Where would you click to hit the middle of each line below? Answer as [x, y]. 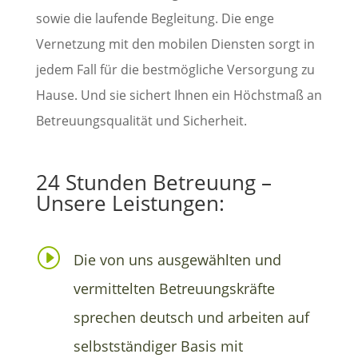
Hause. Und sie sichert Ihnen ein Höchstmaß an [179, 95]
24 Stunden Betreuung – [153, 182]
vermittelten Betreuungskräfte [174, 288]
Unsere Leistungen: [130, 203]
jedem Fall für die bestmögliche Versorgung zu [175, 69]
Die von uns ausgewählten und [177, 259]
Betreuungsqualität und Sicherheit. [141, 120]
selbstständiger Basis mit [158, 346]
